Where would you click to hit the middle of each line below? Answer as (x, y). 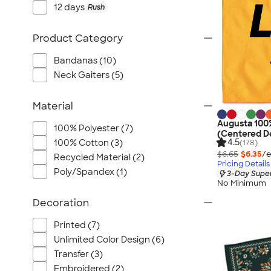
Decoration (61, 203)
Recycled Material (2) (99, 157)
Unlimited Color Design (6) (109, 240)
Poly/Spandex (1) (90, 172)
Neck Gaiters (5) (89, 75)
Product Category (78, 38)
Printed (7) (77, 225)
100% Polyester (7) (93, 128)
